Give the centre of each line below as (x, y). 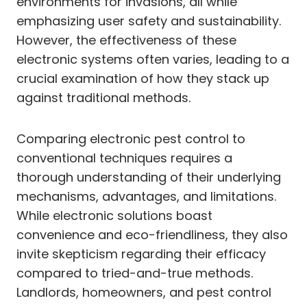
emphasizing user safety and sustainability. (149, 21)
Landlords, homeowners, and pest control (144, 292)
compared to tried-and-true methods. (135, 273)
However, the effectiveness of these (126, 40)
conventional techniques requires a (124, 158)
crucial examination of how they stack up (143, 78)
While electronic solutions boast (114, 215)
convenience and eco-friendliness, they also (152, 234)
